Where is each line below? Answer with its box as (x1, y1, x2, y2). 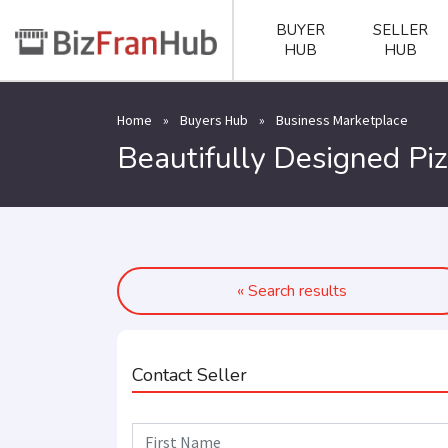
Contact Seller (132, 363, 247, 387)
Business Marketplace (276, 111, 408, 129)
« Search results (237, 280, 347, 302)
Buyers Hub (180, 111, 248, 129)
